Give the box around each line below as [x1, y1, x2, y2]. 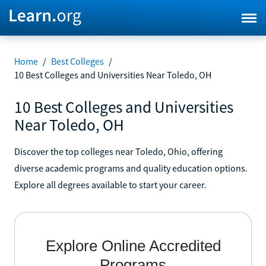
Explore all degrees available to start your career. [14, 178, 207, 191]
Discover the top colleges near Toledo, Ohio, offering [14, 145, 223, 157]
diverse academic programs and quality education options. [14, 161, 248, 174]
